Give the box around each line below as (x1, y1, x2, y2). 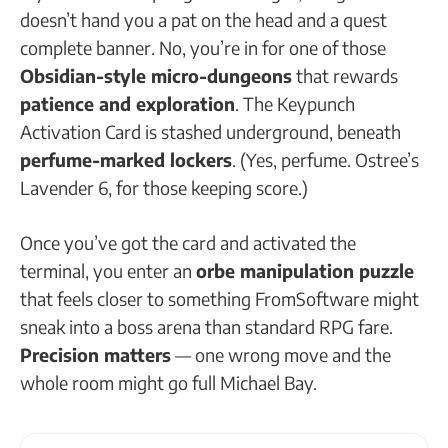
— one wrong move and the (171, 342, 391, 366)
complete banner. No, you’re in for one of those (20, 35, 386, 59)
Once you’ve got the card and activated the (20, 230, 356, 254)
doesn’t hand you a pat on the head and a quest (20, 7, 387, 31)
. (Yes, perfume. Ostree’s (232, 147, 419, 171)
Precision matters (20, 342, 171, 366)
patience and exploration (20, 91, 235, 115)
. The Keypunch (235, 91, 355, 115)
